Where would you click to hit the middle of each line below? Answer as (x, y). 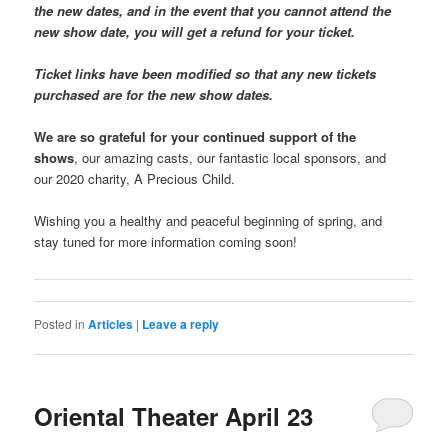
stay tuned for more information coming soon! (166, 242)
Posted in (60, 324)
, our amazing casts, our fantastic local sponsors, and (230, 158)
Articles (111, 324)
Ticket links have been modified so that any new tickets (205, 74)
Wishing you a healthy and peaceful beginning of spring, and (208, 221)
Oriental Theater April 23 (174, 415)
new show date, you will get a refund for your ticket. (197, 32)
